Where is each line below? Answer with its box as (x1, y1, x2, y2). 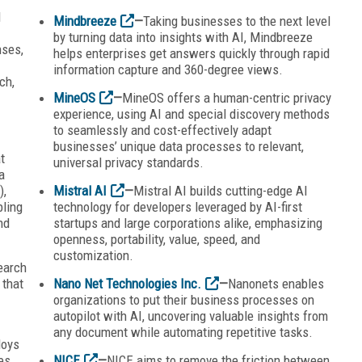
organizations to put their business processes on (53, 291, 314, 308)
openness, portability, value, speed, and (53, 230, 260, 247)
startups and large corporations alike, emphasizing (53, 214, 322, 231)
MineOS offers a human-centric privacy (122, 89, 331, 106)
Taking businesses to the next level (143, 12, 330, 29)
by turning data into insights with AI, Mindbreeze (53, 28, 313, 45)
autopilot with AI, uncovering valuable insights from (53, 307, 328, 324)
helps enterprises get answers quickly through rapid (53, 44, 330, 61)
